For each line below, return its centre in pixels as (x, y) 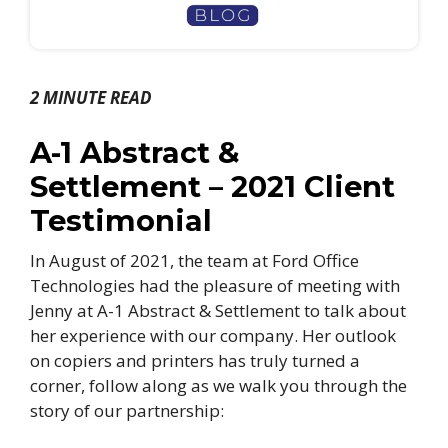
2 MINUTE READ (91, 98)
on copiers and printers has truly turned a (195, 360)
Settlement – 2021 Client (212, 186)
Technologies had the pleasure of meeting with (215, 285)
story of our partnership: (127, 410)
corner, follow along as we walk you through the (218, 385)
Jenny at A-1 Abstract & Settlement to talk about (218, 310)
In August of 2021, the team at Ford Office (194, 260)
